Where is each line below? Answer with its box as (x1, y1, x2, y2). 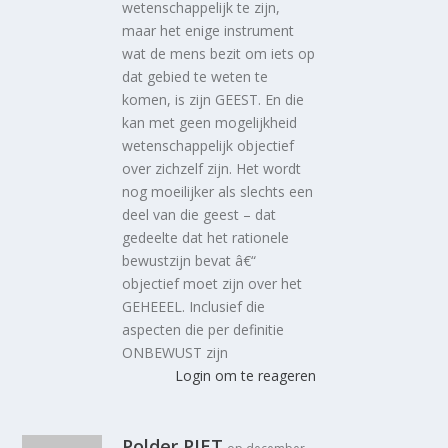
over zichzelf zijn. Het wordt (122, 159, 302, 179)
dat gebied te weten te (122, 67, 269, 87)
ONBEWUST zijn (122, 343, 229, 363)
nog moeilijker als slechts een (122, 182, 314, 202)
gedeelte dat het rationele (122, 228, 290, 248)
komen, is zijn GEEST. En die (122, 90, 305, 110)
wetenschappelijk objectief (122, 136, 295, 156)
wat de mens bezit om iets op (122, 44, 316, 64)
